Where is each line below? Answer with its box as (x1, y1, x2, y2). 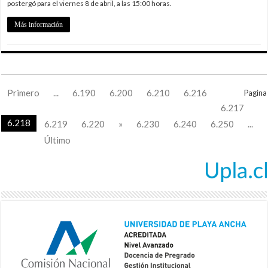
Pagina (243, 87, 267, 98)
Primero (7, 87, 40, 98)
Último (44, 134, 71, 145)
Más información (14, 20, 63, 29)
